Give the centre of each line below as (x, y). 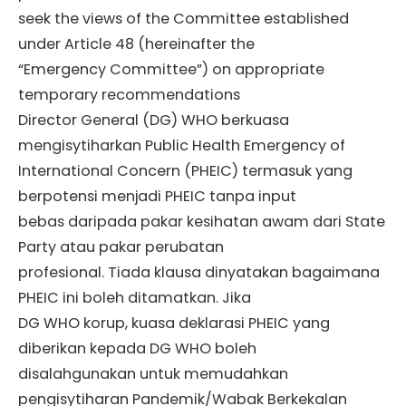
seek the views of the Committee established (184, 19)
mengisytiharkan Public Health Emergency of (182, 146)
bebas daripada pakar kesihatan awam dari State (202, 222)
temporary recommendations (129, 95)
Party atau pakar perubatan (121, 247)
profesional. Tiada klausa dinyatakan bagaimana (199, 273)
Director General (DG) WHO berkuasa (154, 121)
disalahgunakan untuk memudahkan (153, 374)
